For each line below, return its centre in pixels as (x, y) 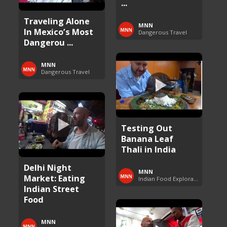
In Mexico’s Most (59, 31)
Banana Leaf (147, 138)
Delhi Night (48, 167)
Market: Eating (55, 178)
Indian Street (52, 188)
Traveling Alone (57, 21)
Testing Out (147, 128)
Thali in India (149, 149)
